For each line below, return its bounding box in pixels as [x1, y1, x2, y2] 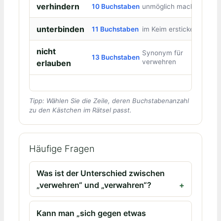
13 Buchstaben [91, 53, 140, 62]
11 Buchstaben [91, 25, 139, 33]
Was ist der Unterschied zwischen [37, 168, 165, 179]
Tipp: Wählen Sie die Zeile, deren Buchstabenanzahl [29, 97, 189, 105]
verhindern [36, 1, 79, 11]
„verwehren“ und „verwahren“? [37, 180, 152, 190]
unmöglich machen [142, 2, 202, 10]
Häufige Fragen [29, 143, 95, 154]
